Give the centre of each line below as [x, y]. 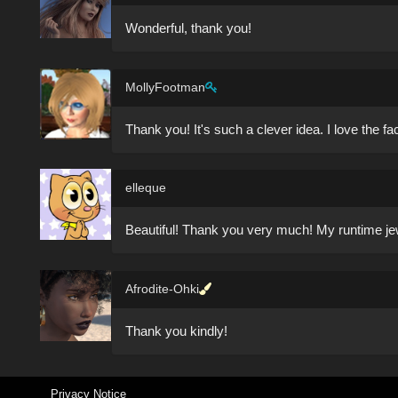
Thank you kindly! [176, 330]
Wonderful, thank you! [188, 28]
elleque [146, 188]
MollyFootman [165, 87]
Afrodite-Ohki [162, 288]
